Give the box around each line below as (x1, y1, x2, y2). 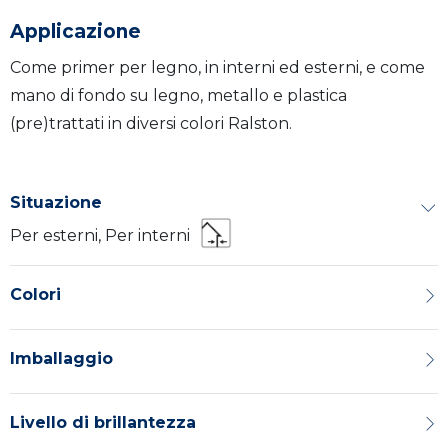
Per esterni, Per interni (10, 226, 190, 246)
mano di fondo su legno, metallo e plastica (10, 86, 347, 106)
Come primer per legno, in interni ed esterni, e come (10, 58, 425, 78)
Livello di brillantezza (10, 413, 196, 433)
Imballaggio (10, 349, 113, 369)
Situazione (10, 193, 102, 213)
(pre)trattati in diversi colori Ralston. (10, 114, 292, 134)
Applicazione (10, 20, 141, 44)
